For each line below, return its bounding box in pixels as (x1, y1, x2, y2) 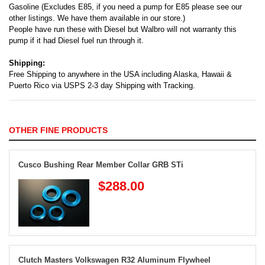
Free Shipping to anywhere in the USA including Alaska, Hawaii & (9, 69, 232, 79)
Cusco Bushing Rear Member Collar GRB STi (18, 160, 183, 169)
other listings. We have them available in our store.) (9, 13, 185, 22)
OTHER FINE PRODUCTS (9, 125, 108, 135)
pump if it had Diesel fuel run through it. (9, 35, 144, 45)
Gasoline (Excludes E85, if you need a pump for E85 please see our (9, 2, 242, 11)
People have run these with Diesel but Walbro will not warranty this (9, 24, 237, 34)
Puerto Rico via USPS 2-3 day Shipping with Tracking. (9, 80, 195, 90)
